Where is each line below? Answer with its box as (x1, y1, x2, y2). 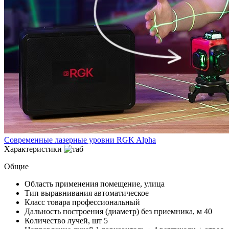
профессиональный (72, 198, 140, 207)
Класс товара (25, 198, 72, 207)
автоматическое (94, 189, 149, 198)
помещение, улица (100, 179, 165, 189)
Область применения (25, 179, 100, 189)
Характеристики (4, 145, 62, 154)
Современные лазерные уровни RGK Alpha (4, 135, 156, 145)
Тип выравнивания (25, 189, 94, 198)
